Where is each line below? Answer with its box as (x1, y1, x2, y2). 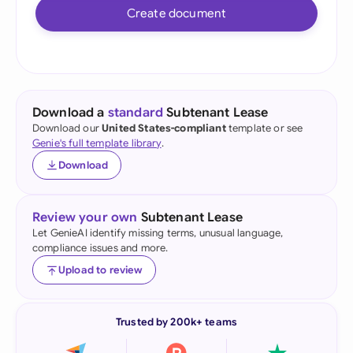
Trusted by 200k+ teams (116, 315, 237, 329)
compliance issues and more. (32, 241, 169, 255)
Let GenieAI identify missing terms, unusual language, (32, 226, 284, 240)
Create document (126, 6, 227, 20)
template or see (225, 121, 303, 135)
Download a (32, 105, 108, 121)
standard (107, 105, 164, 121)
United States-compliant (102, 121, 226, 135)
